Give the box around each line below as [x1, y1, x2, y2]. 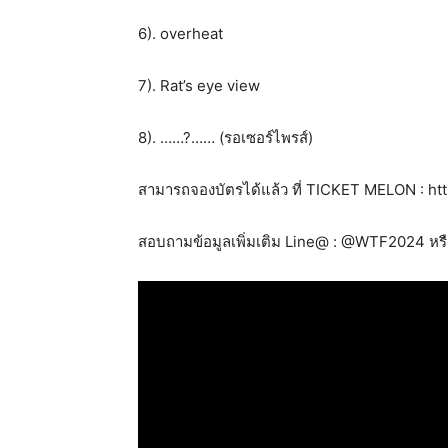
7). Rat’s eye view [138, 76, 260, 95]
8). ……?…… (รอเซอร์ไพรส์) [138, 128, 313, 147]
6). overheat [138, 24, 223, 43]
